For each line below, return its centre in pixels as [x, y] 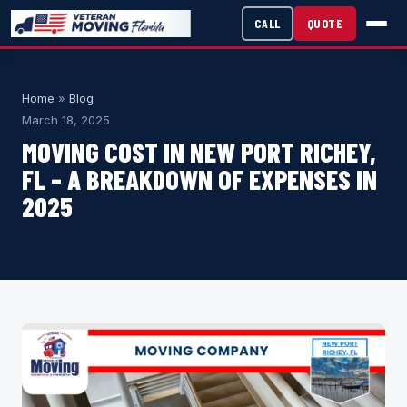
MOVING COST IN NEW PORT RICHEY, [199, 152]
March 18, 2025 [66, 120]
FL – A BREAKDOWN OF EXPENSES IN [199, 179]
